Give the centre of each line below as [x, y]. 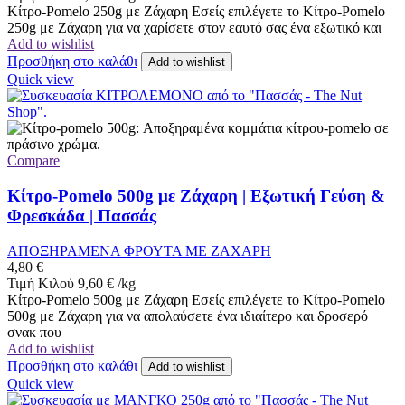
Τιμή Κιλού [41, 283]
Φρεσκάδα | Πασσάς [82, 216]
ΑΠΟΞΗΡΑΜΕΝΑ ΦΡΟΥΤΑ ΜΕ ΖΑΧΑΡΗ [139, 250]
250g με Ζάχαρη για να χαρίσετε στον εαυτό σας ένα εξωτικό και [194, 28]
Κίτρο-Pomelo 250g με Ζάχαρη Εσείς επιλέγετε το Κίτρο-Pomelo [196, 12]
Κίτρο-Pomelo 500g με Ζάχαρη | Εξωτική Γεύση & [196, 196]
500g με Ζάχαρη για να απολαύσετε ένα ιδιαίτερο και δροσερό [188, 316]
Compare [33, 161]
